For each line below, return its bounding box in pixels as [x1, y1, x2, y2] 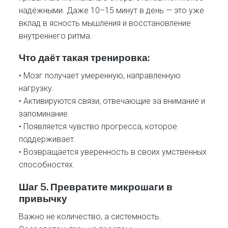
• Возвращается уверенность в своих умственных [19, 147, 207, 157]
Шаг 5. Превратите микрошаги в [19, 181, 173, 192]
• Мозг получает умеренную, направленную [19, 71, 181, 81]
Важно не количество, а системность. [19, 211, 162, 221]
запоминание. [19, 109, 70, 119]
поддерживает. [19, 134, 76, 145]
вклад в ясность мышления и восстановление [19, 18, 191, 28]
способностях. [19, 160, 75, 170]
